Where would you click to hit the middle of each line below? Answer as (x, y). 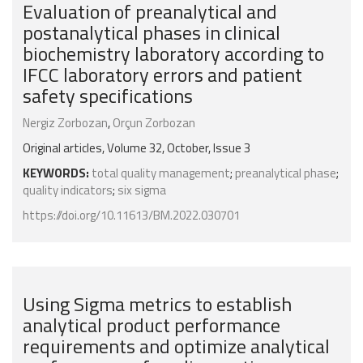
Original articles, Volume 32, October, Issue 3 (137, 148)
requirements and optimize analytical (176, 346)
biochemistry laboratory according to (173, 54)
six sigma (142, 190)
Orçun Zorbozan (154, 123)
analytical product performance (152, 325)
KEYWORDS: (56, 173)
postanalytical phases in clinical (152, 33)
